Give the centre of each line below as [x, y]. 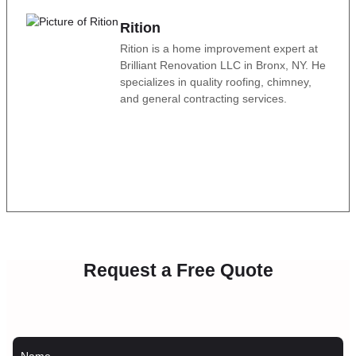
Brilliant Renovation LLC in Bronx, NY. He [223, 65]
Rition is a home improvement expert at [219, 48]
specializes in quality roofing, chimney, [216, 81]
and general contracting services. [203, 98]
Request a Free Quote [178, 270]
